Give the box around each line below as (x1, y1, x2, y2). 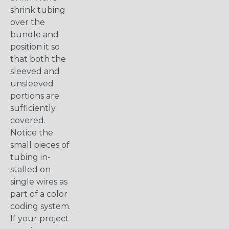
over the (10, 17, 45, 28)
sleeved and (10, 66, 60, 77)
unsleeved (10, 79, 54, 89)
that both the (10, 54, 66, 64)
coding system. (10, 201, 71, 212)
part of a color (10, 189, 67, 199)
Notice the (10, 128, 53, 138)
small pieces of (10, 140, 70, 150)
